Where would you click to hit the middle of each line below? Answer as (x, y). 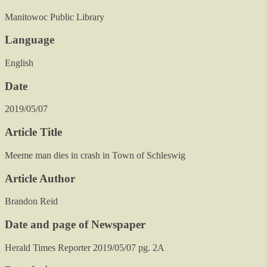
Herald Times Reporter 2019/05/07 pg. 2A (85, 247)
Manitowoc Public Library (55, 17)
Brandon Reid (31, 201)
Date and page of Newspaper (75, 224)
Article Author (40, 178)
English (19, 63)
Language (30, 40)
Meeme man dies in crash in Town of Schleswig (95, 155)
